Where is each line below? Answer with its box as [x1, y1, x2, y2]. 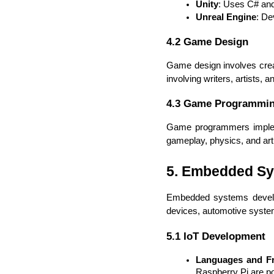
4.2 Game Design [166, 35, 248, 48]
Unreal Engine [196, 12, 256, 22]
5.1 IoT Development [166, 229, 265, 242]
